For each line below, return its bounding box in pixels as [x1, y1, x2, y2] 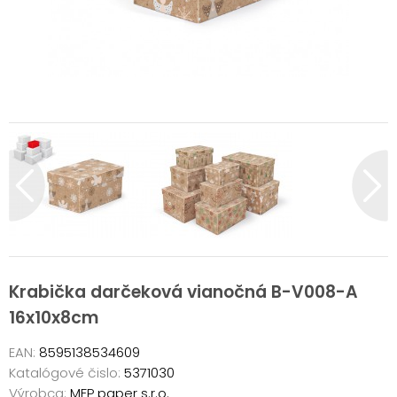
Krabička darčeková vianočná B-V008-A [9, 280, 358, 304]
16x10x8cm [9, 306, 98, 330]
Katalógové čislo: [9, 362, 121, 382]
